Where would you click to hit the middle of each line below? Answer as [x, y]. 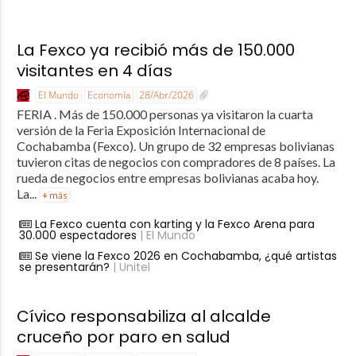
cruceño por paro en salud [123, 337]
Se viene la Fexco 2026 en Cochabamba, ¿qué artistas [186, 255]
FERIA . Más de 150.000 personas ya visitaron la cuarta [164, 114]
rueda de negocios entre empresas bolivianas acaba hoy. [167, 177]
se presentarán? [64, 267]
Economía [108, 95]
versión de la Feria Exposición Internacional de [141, 130]
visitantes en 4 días [94, 70]
